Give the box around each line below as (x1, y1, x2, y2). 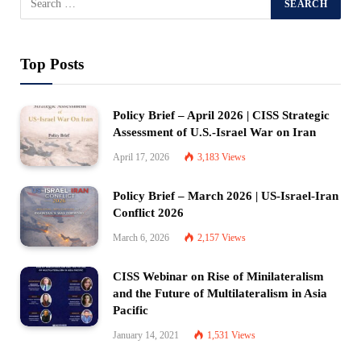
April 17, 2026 (113, 151, 169, 164)
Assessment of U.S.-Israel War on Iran (113, 126, 316, 139)
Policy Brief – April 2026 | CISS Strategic (113, 109, 330, 122)
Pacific (113, 303, 148, 317)
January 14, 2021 (113, 329, 179, 341)
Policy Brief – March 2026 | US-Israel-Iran (113, 189, 338, 202)
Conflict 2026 (113, 205, 184, 219)
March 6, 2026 (113, 231, 169, 243)
